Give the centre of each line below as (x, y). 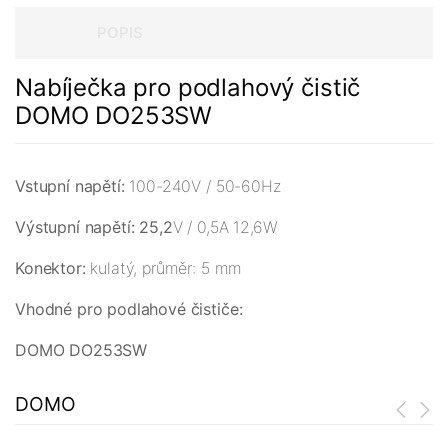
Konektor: (53, 268)
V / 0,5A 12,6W (225, 227)
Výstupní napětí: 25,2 (94, 227)
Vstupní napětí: (72, 186)
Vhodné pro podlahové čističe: (129, 309)
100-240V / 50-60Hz (205, 186)
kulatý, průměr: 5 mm (166, 268)
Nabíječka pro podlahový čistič (188, 88)
